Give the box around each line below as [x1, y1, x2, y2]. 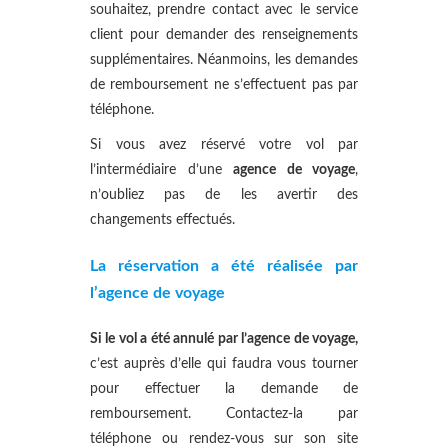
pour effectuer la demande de [90, 382, 358, 396]
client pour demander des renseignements [90, 28, 358, 42]
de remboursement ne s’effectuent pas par [90, 78, 358, 92]
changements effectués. [90, 213, 235, 227]
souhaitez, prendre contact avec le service [90, 3, 358, 17]
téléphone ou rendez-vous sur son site [90, 432, 358, 446]
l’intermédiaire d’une [90, 163, 233, 177]
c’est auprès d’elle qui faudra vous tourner [90, 357, 358, 371]
